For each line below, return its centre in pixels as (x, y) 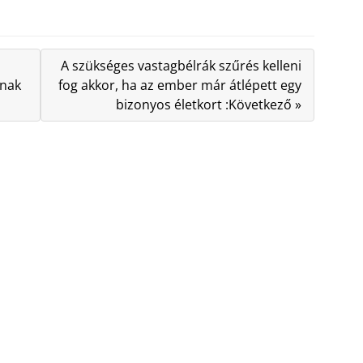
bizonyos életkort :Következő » (208, 105)
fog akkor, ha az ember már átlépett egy (179, 85)
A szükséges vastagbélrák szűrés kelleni (181, 66)
